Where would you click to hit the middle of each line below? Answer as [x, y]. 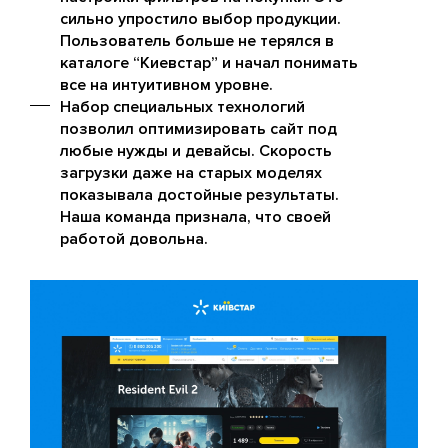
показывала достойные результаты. [199, 194]
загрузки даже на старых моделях [191, 172]
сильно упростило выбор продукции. [200, 18]
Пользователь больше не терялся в [197, 40]
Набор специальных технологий [182, 106]
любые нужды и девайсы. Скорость [196, 150]
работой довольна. [134, 238]
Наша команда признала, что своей [195, 216]
